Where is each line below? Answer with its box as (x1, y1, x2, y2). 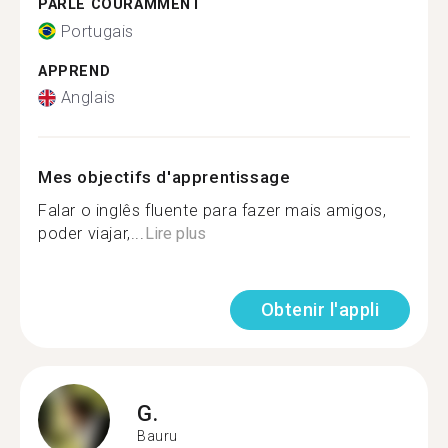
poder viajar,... (38, 224, 145, 243)
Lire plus (144, 224, 206, 243)
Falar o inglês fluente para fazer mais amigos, (38, 201, 387, 220)
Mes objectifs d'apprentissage (38, 167, 291, 187)
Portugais (60, 21, 134, 41)
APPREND (38, 62, 111, 80)
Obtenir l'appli (260, 299, 379, 320)
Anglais (60, 88, 116, 107)
